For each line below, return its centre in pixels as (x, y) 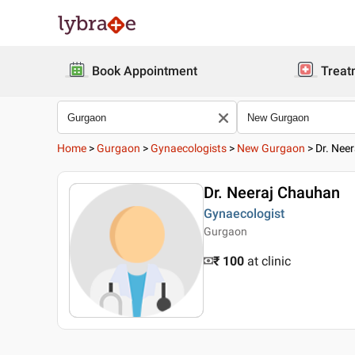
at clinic (269, 261)
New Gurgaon (271, 148)
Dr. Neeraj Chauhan (272, 193)
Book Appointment (145, 71)
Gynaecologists (189, 148)
